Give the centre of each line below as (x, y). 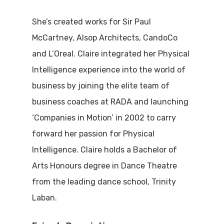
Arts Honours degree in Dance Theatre (105, 166)
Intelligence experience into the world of (109, 70)
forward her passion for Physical (93, 134)
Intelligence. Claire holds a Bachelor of (105, 150)
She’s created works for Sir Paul (92, 22)
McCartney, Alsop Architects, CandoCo (105, 38)
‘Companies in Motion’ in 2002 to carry (104, 118)
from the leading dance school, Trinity (104, 182)
